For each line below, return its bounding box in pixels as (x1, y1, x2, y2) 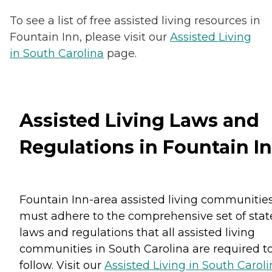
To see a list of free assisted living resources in (10, 14, 260, 28)
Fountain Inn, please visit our (10, 30, 170, 44)
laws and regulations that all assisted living (19, 225, 255, 239)
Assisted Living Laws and (19, 109, 259, 132)
